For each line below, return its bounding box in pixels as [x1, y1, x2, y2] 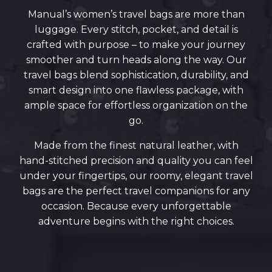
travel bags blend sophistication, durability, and [23, 69, 249, 81]
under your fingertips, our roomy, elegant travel [19, 170, 253, 182]
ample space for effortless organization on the [24, 100, 248, 111]
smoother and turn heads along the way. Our [25, 54, 246, 66]
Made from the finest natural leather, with [33, 140, 239, 151]
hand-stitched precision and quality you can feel [19, 155, 253, 166]
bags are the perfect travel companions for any [22, 185, 250, 197]
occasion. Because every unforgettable [41, 200, 231, 212]
